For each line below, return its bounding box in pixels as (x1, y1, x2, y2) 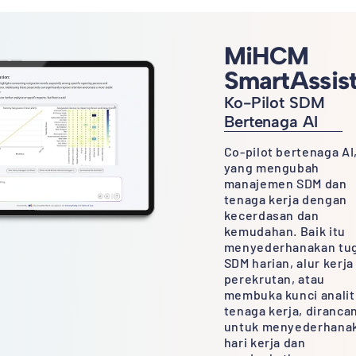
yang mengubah (223, 160, 320, 175)
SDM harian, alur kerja (223, 255, 354, 270)
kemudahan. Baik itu (223, 223, 346, 238)
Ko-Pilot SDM (223, 92, 326, 112)
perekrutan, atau (223, 271, 325, 286)
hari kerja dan (223, 335, 306, 350)
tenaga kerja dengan (223, 192, 347, 207)
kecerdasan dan (223, 207, 319, 222)
